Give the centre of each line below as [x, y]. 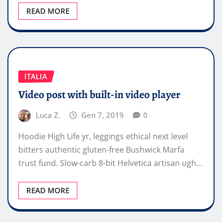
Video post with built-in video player [99, 94]
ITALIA [36, 77]
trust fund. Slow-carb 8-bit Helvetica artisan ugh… [110, 163]
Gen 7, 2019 [103, 115]
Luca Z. [48, 115]
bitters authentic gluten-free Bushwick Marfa [101, 150]
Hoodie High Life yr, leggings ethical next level [103, 137]
